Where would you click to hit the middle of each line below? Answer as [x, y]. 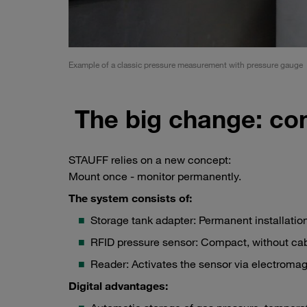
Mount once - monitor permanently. [155, 176]
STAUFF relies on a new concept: [150, 160]
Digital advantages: [118, 286]
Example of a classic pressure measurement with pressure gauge [186, 65]
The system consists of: [130, 198]
